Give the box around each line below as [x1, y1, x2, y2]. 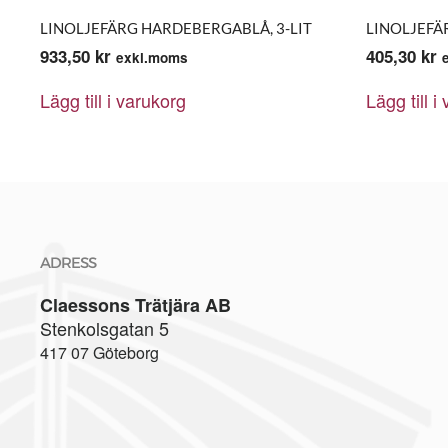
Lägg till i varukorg [40, 87, 186, 113]
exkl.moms [116, 48, 188, 67]
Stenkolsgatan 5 [40, 315, 169, 341]
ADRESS [40, 253, 96, 272]
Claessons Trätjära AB [40, 292, 231, 318]
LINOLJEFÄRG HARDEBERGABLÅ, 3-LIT [40, 19, 312, 37]
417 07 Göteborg [40, 341, 163, 364]
